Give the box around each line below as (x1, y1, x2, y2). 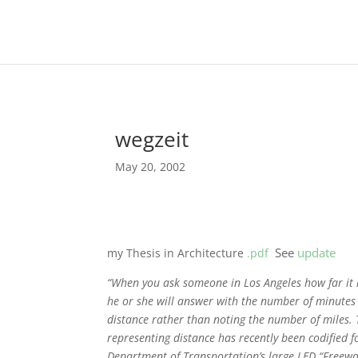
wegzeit (115, 124, 189, 153)
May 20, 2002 (115, 158, 186, 174)
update (297, 244, 336, 261)
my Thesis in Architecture (107, 245, 248, 261)
